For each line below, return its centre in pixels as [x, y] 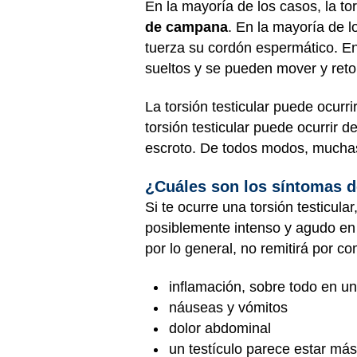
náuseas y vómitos [228, 308]
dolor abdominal [220, 328]
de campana [186, 27]
